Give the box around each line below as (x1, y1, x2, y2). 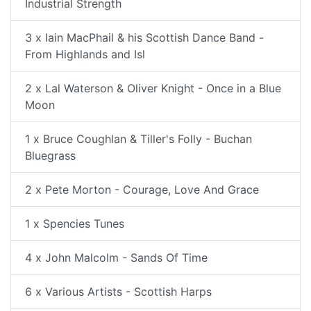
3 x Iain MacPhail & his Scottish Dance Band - (25, 31, 264, 44)
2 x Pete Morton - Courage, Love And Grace (25, 183, 259, 196)
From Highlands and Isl (25, 47, 145, 61)
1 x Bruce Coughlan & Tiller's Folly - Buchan (25, 132, 252, 146)
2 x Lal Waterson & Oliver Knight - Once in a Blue (25, 81, 281, 95)
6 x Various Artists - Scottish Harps (25, 285, 212, 299)
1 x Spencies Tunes (25, 217, 124, 230)
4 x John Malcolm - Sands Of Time (25, 251, 208, 264)
